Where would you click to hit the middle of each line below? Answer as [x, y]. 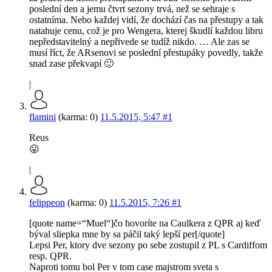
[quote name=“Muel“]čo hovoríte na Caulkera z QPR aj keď [145, 223]
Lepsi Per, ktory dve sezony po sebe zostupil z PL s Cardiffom [148, 245]
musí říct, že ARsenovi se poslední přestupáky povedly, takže [146, 53]
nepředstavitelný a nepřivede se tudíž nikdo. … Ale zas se [139, 42]
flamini [42, 117]
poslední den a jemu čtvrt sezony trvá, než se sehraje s [132, 9]
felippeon [47, 203]
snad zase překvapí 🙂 [71, 64]
